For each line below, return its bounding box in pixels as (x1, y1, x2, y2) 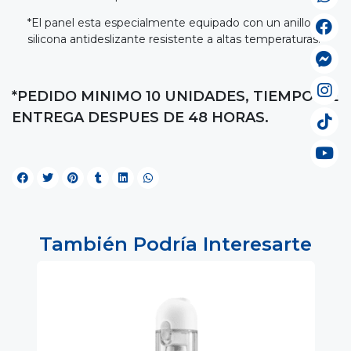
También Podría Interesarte (39, 231, 312, 255)
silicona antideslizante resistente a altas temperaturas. (27, 31, 320, 46)
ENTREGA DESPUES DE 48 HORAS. (12, 108, 269, 126)
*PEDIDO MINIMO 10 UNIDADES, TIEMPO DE (12, 87, 338, 105)
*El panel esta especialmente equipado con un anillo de (27, 15, 328, 30)
